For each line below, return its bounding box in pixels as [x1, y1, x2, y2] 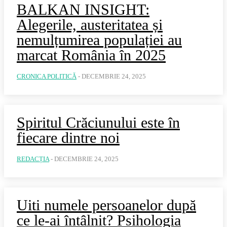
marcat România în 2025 [17, 47, 166, 63]
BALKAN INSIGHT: [17, 1, 149, 18]
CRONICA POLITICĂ [17, 72, 77, 80]
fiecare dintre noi [17, 129, 120, 146]
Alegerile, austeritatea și [17, 16, 163, 33]
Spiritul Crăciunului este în [17, 114, 180, 131]
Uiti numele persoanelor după [17, 197, 196, 213]
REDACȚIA [17, 155, 49, 163]
